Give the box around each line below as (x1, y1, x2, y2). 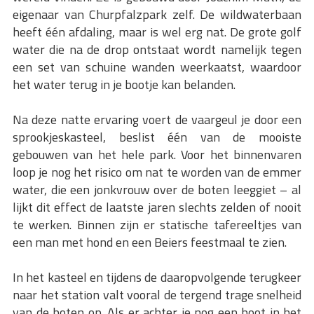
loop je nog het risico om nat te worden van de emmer (13, 163, 301, 182)
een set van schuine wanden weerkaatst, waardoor (13, 57, 301, 77)
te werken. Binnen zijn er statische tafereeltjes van (13, 215, 301, 235)
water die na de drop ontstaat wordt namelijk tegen (13, 40, 301, 60)
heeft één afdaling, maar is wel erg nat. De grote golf (13, 22, 301, 42)
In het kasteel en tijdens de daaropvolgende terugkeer (13, 268, 301, 287)
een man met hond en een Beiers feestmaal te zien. (13, 233, 287, 252)
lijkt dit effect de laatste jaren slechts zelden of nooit (13, 198, 301, 217)
